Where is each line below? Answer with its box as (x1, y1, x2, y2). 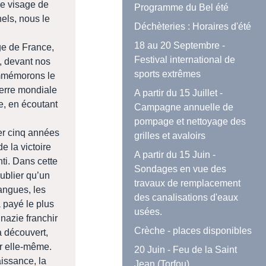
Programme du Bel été (134, 2, 229, 13)
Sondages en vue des (134, 164, 227, 175)
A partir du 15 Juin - (134, 150, 216, 160)
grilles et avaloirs (134, 131, 206, 141)
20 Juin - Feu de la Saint (134, 245, 237, 255)
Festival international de (134, 55, 236, 65)
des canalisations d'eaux (134, 192, 239, 203)
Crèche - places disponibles (134, 226, 252, 236)
